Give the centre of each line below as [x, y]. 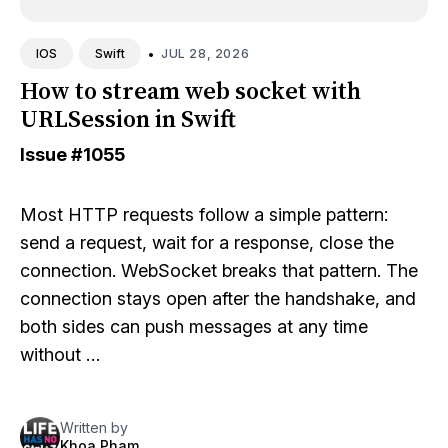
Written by [94, 427]
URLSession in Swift [128, 118]
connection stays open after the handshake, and [218, 298]
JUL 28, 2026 [205, 53]
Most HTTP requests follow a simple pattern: [204, 214]
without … [60, 354]
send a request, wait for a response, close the [207, 242]
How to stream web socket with [190, 90]
